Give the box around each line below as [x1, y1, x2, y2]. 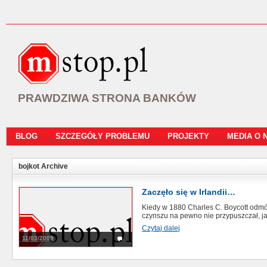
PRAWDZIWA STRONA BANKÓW [18, 92, 196, 104]
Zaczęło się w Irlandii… [142, 187, 235, 197]
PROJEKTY [167, 132, 209, 141]
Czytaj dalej [142, 224, 180, 232]
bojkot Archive [18, 162, 68, 170]
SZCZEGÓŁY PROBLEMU [55, 132, 150, 141]
